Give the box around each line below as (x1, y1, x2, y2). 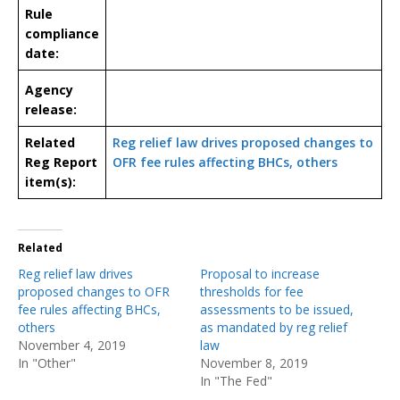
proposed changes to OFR (18, 282, 170, 300)
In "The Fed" (200, 371, 272, 389)
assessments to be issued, (200, 300, 354, 318)
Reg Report (25, 153, 97, 171)
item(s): (25, 172, 76, 190)
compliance (25, 24, 99, 42)
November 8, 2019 (200, 354, 308, 371)
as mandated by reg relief (200, 318, 347, 336)
